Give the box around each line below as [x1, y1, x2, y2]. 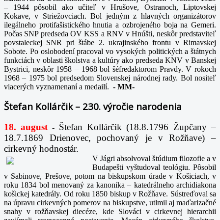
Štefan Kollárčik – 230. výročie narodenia [4, 100, 182, 113]
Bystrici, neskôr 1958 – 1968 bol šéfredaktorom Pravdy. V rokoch [4, 64, 216, 73]
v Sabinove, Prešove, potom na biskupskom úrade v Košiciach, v [4, 172, 216, 181]
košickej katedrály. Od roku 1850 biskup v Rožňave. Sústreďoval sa [4, 190, 216, 198]
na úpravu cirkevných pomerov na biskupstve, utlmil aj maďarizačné [4, 198, 216, 207]
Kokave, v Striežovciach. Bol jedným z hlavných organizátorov [4, 11, 216, 20]
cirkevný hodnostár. [4, 143, 79, 154]
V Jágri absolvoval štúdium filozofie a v [92, 154, 216, 163]
